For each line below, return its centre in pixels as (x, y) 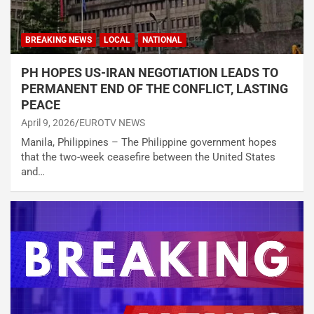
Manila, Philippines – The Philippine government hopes (149, 143)
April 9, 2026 (48, 123)
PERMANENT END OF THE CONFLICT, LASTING (155, 89)
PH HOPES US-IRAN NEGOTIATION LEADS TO (150, 73)
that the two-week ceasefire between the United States (148, 157)
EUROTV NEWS (112, 123)
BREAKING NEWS (59, 40)
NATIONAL (162, 40)
